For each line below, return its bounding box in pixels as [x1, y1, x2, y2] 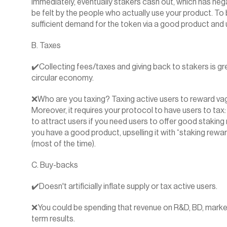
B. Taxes [31, 42, 61, 50]
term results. [31, 215, 75, 223]
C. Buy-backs [31, 161, 78, 169]
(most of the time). [31, 140, 96, 148]
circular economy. [31, 74, 94, 82]
